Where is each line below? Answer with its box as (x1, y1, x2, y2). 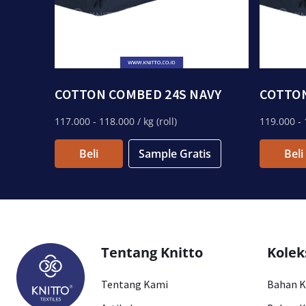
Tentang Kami (101, 277, 168, 291)
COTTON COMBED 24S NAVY (55, 85, 222, 102)
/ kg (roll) (135, 115, 177, 128)
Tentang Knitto (101, 243, 203, 262)
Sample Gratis (139, 146, 211, 161)
